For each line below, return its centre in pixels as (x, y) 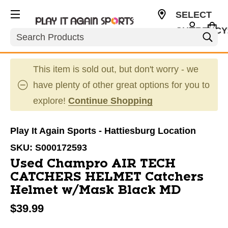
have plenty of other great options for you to (121, 85)
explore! (51, 101)
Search (25, 33)
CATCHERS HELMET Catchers (107, 177)
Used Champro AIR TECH (93, 164)
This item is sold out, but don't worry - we (116, 69)
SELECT (193, 15)
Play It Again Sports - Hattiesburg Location (103, 131)
